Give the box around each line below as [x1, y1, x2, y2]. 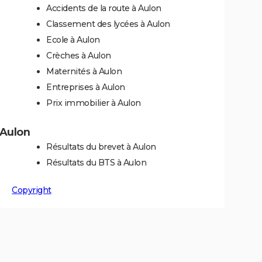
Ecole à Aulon [46, 35, 100, 45]
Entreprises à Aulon [46, 82, 125, 92]
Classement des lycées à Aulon [46, 19, 170, 29]
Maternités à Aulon [46, 66, 122, 77]
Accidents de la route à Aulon [46, 3, 161, 13]
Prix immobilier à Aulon [46, 98, 141, 108]
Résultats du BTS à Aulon [46, 157, 146, 168]
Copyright [12, 185, 51, 195]
